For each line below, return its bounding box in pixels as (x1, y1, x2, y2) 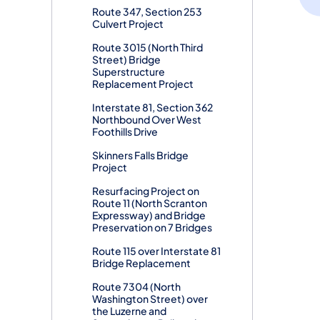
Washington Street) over (92, 292, 208, 306)
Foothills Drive (92, 125, 158, 139)
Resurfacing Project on (92, 184, 199, 198)
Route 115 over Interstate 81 (92, 244, 221, 258)
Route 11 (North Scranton (92, 196, 207, 210)
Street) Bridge (92, 53, 161, 66)
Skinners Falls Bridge (92, 149, 189, 162)
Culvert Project (92, 17, 164, 31)
